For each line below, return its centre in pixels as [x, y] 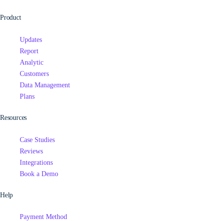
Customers [34, 74]
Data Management [45, 85]
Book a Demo [39, 174]
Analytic [32, 62]
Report [29, 51]
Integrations [36, 162]
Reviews [31, 151]
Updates [31, 39]
